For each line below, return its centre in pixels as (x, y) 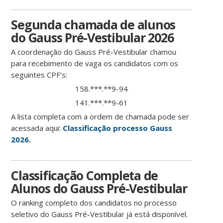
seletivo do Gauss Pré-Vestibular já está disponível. (100, 214)
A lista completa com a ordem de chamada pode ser (100, 117)
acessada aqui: (37, 128)
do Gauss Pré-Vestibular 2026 (92, 38)
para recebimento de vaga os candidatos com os (95, 63)
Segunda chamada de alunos (93, 25)
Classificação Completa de (85, 175)
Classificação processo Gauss (118, 128)
